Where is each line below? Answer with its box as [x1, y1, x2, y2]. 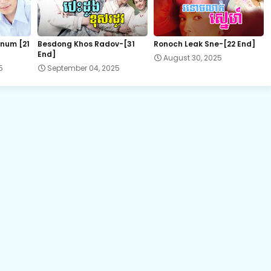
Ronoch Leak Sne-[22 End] [154, 38, 256, 49]
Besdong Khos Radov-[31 [37, 38, 135, 49]
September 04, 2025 [47, 62, 120, 73]
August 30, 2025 [163, 52, 223, 63]
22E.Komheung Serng [72, 18, 148, 27]
